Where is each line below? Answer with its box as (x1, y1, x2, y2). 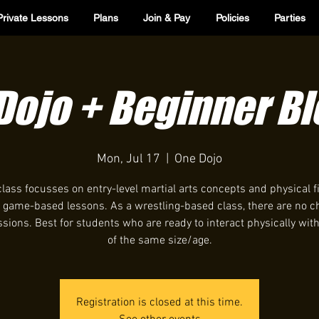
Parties (273, 11, 305, 23)
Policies (215, 11, 249, 23)
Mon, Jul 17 (97, 152, 160, 167)
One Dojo (174, 152, 222, 167)
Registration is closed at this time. (76, 296, 243, 310)
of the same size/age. (107, 234, 212, 248)
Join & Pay (143, 11, 191, 23)
